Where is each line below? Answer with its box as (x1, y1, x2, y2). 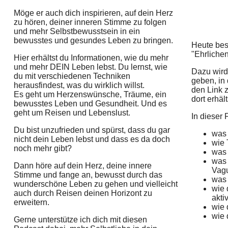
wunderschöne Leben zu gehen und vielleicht (13, 180, 178, 189)
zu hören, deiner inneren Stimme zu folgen (13, 18, 166, 27)
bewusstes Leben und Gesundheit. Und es (13, 99, 167, 108)
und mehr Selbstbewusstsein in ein (13, 27, 140, 36)
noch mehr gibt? (13, 144, 72, 153)
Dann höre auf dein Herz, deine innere (13, 161, 152, 170)
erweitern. (13, 198, 49, 207)
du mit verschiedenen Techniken (13, 72, 130, 81)
